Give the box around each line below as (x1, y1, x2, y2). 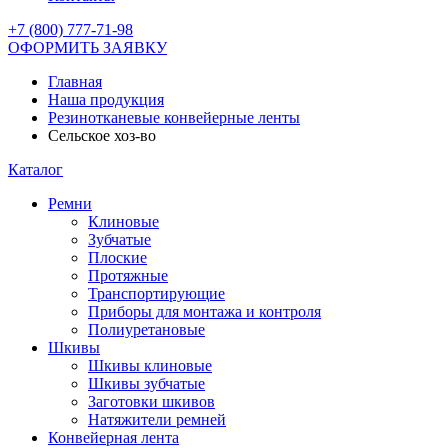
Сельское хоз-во (48, 127, 156, 144)
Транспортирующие (88, 285, 225, 302)
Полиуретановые (88, 321, 205, 338)
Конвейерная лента (48, 429, 179, 446)
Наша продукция (48, 91, 164, 108)
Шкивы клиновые (88, 357, 212, 374)
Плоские (88, 249, 147, 266)
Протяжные (88, 267, 168, 284)
